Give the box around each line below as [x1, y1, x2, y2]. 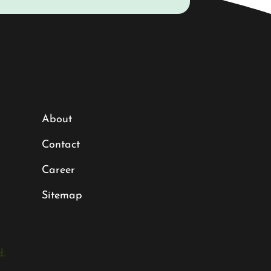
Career [41, 165, 75, 177]
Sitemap [41, 190, 82, 202]
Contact [41, 139, 80, 151]
